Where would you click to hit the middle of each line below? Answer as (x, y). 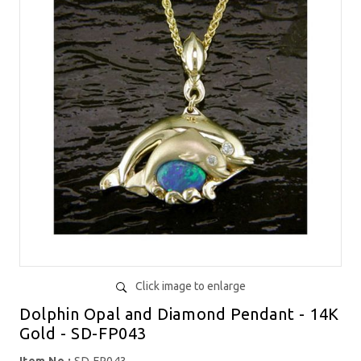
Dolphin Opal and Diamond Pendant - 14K (179, 314)
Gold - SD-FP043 (83, 334)
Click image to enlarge (190, 286)
